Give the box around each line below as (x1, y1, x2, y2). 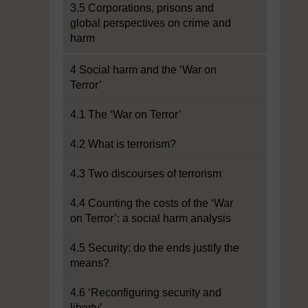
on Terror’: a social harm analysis (70, 212, 231, 224)
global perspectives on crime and (70, 17, 231, 29)
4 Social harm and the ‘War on (70, 64, 217, 76)
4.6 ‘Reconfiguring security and (70, 287, 221, 298)
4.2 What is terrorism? (70, 138, 176, 150)
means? (70, 257, 109, 269)
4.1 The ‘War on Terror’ (70, 109, 181, 120)
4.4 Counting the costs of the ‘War (70, 197, 233, 209)
